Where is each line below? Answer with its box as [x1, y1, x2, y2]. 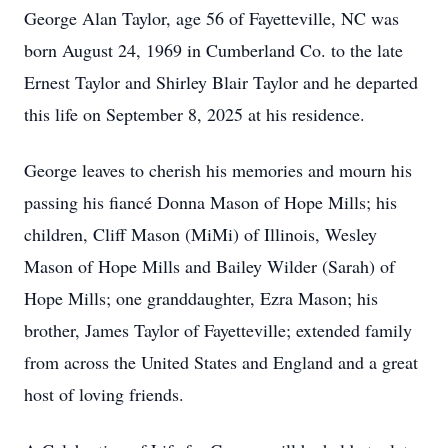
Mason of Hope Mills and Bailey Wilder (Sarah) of [24, 254, 395, 278]
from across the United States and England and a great [24, 350, 418, 374]
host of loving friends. [24, 382, 184, 406]
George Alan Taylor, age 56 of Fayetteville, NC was [24, 6, 399, 30]
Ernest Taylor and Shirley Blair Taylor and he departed [24, 70, 418, 94]
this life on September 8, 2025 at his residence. [24, 102, 365, 126]
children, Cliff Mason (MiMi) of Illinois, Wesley [24, 222, 377, 246]
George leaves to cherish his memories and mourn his [24, 158, 412, 182]
